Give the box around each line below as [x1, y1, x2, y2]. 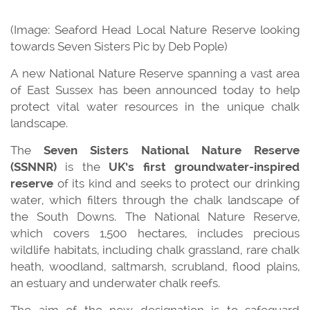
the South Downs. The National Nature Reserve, [10, 209, 300, 224]
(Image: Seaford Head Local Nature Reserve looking [10, 22, 300, 37]
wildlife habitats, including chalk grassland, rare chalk [10, 242, 300, 257]
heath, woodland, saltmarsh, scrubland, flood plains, [10, 259, 300, 273]
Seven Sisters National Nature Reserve [44, 143, 300, 157]
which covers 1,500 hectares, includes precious [10, 226, 300, 240]
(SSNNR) [10, 159, 57, 174]
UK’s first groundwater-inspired [109, 159, 300, 174]
